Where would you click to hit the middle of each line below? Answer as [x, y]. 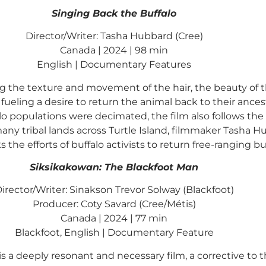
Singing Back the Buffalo [114, 13]
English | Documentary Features [114, 65]
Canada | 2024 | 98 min [114, 50]
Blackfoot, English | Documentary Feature [114, 233]
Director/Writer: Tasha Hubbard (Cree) [114, 36]
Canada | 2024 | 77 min [114, 218]
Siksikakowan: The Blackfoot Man [114, 167]
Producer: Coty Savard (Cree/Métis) [114, 204]
